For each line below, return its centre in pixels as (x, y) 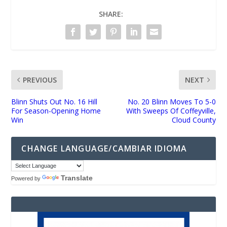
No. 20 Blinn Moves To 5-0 (172, 101)
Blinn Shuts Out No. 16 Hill (54, 101)
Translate (77, 178)
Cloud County (194, 120)
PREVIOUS (40, 80)
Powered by (27, 178)
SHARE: (111, 14)
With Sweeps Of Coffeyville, (171, 110)
